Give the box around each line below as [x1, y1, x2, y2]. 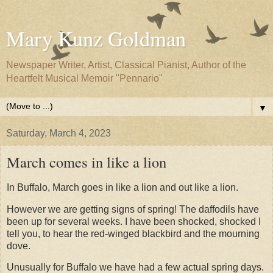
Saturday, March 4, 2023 [6, 128, 111, 138]
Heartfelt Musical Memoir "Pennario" [6, 73, 163, 83]
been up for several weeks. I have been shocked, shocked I [7, 216, 261, 227]
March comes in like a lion [7, 152, 166, 172]
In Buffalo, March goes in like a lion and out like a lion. [7, 182, 238, 193]
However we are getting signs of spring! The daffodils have [7, 204, 259, 214]
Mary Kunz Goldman [6, 24, 186, 52]
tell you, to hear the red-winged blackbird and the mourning [7, 228, 260, 239]
